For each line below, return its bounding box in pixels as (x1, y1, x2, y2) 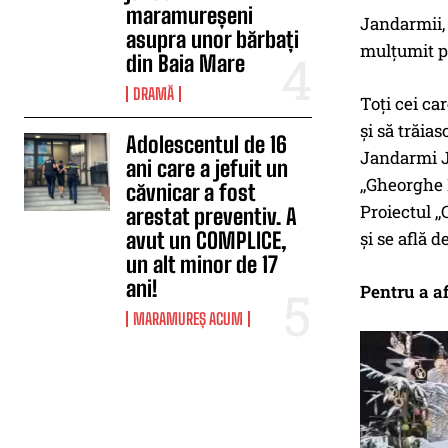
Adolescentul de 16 (126, 131, 288, 158)
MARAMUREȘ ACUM (133, 309, 244, 328)
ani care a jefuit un (126, 155, 289, 182)
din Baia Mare (126, 50, 246, 77)
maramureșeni (126, 2, 254, 29)
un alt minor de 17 (126, 251, 279, 278)
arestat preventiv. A (126, 203, 298, 230)
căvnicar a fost (126, 179, 257, 206)
